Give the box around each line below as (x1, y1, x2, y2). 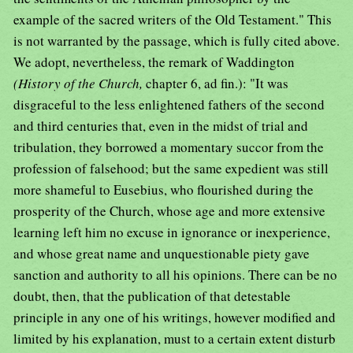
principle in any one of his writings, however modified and (13, 308, 336, 327)
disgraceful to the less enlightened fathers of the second (13, 95, 325, 114)
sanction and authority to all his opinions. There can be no (13, 266, 337, 284)
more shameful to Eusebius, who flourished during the (13, 180, 314, 199)
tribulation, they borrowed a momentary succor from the (13, 138, 324, 157)
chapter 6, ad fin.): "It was (146, 74, 288, 93)
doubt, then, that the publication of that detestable (13, 287, 291, 306)
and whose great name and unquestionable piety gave (13, 244, 310, 263)
